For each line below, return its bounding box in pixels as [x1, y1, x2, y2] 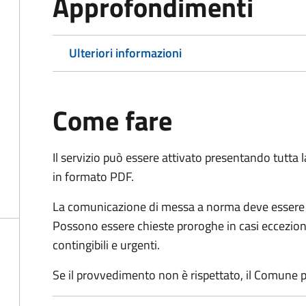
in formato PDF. [53, 167, 134, 186]
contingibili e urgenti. [53, 236, 160, 254]
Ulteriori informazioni [69, 44, 182, 62]
